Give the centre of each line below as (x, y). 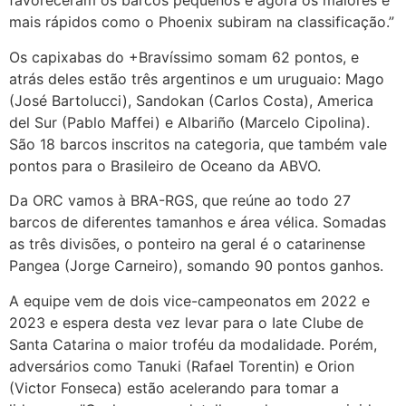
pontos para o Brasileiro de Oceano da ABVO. (165, 165)
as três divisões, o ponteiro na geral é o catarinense (187, 244)
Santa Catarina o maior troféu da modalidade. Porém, (193, 344)
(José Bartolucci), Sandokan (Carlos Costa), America (191, 100)
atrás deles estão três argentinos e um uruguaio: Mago (197, 78)
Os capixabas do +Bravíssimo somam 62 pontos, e (184, 57)
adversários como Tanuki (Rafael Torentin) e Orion (182, 366)
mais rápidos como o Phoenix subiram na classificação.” (202, 22)
